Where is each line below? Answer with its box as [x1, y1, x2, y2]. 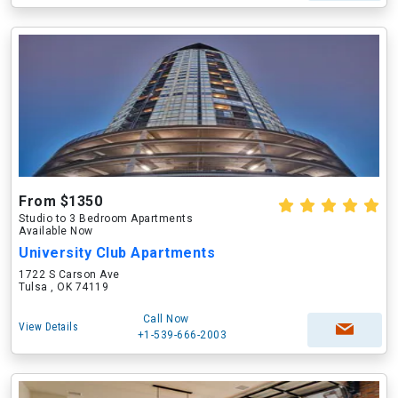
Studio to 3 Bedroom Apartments [19, 212, 193, 225]
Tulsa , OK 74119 [19, 281, 108, 293]
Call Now [142, 313, 189, 325]
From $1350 [19, 193, 102, 210]
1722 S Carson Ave [19, 268, 120, 281]
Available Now [19, 225, 93, 237]
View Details [19, 321, 78, 333]
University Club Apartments [19, 244, 215, 261]
